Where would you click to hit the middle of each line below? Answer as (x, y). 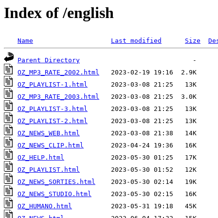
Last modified (136, 41)
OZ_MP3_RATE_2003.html (58, 97)
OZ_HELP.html (41, 158)
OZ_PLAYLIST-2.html (53, 121)
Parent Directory (49, 60)
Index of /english (59, 13)
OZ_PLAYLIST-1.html (53, 85)
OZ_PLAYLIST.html (49, 170)
